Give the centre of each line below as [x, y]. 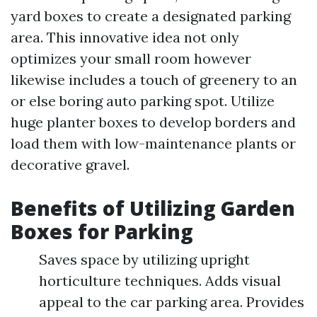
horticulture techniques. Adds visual [160, 281]
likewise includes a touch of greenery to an [154, 80]
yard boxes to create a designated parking [151, 16]
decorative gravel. [70, 165]
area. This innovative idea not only [125, 38]
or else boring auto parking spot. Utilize [143, 101]
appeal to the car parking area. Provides [172, 302]
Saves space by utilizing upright [144, 260]
